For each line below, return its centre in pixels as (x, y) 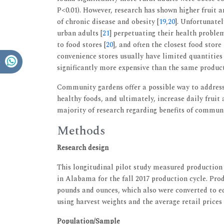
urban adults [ (80, 33)
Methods (81, 131)
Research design (83, 148)
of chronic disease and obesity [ (108, 22)
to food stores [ (81, 45)
